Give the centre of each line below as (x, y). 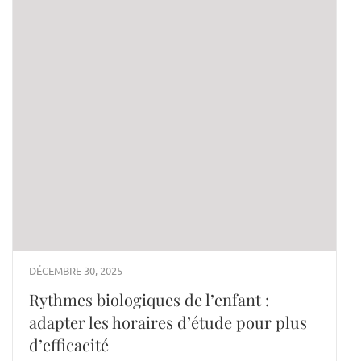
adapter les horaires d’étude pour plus (168, 322)
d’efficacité (69, 345)
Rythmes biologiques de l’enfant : (149, 300)
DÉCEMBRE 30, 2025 (76, 271)
